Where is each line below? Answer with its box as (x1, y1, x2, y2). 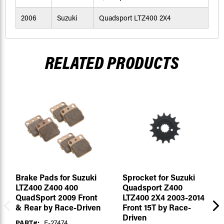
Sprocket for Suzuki (122, 172, 195, 183)
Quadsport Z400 (122, 182, 182, 193)
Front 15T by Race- (122, 202, 191, 213)
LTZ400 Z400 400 (15, 182, 78, 193)
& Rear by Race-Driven (15, 202, 100, 213)
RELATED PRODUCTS (45, 51, 179, 74)
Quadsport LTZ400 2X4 (99, 13, 171, 23)
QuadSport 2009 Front (15, 192, 97, 203)
